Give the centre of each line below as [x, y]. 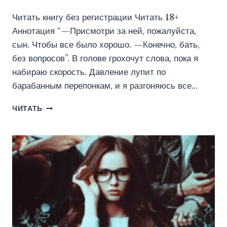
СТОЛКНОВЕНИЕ [75, 128]
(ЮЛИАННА [64, 139]
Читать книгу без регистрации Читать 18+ [96, 18]
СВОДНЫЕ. [64, 107]
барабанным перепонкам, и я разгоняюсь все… [105, 86]
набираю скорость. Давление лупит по [89, 72]
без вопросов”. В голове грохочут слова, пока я [105, 59]
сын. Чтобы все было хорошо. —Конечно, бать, [106, 45]
